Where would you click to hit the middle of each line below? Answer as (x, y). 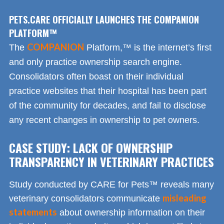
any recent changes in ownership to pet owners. (104, 120)
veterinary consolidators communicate (86, 198)
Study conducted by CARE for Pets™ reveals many (111, 184)
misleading (184, 198)
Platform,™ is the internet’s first (148, 47)
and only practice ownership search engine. (95, 62)
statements (33, 212)
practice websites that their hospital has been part (108, 91)
